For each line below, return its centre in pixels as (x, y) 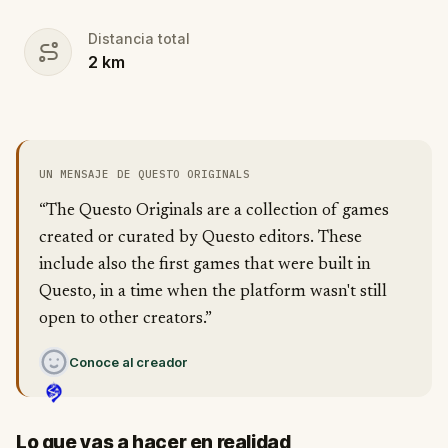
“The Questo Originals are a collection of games (214, 211)
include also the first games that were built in (205, 265)
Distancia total (139, 38)
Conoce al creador (128, 362)
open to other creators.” (125, 319)
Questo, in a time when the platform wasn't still (213, 292)
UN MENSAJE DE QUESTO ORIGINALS (145, 174)
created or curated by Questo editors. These (200, 238)
